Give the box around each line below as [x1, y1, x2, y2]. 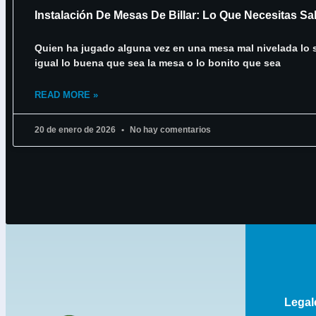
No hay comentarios [128, 124, 211, 135]
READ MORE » [35, 89, 98, 100]
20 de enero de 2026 [35, 124, 118, 135]
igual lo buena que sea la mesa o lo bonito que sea [35, 56, 281, 68]
